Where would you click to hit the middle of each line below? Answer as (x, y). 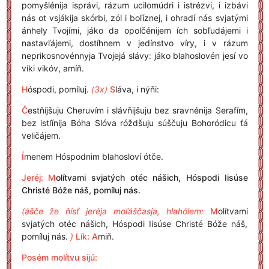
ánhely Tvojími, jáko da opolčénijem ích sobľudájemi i (134, 30)
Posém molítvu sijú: (59, 257)
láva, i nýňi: (137, 89)
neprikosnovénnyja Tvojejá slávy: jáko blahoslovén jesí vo (134, 56)
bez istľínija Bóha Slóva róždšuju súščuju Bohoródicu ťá (134, 123)
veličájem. (41, 135)
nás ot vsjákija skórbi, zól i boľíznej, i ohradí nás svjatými (134, 18)
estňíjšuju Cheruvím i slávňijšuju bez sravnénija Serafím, (138, 110)
